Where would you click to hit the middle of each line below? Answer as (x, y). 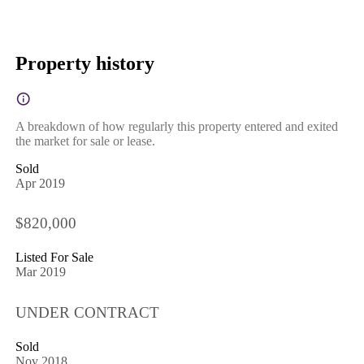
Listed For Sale (54, 258)
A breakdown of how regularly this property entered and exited (176, 126)
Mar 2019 (40, 272)
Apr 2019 (40, 183)
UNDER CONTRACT (87, 312)
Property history (84, 63)
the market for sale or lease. (85, 141)
